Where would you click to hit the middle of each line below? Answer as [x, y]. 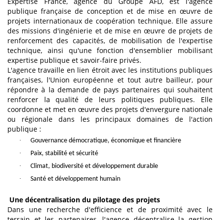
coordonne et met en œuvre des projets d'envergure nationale [110, 110]
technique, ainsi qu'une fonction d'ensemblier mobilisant [110, 51]
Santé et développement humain [75, 179]
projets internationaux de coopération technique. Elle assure [110, 21]
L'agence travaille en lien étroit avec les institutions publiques [110, 70]
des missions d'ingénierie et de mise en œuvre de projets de [110, 31]
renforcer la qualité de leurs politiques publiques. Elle [110, 100]
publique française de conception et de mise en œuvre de [110, 11]
